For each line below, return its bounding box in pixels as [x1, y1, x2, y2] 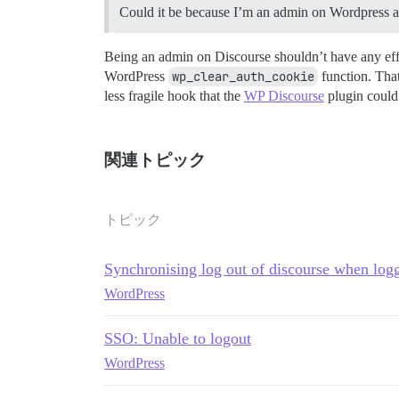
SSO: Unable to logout [104, 329, 251, 347]
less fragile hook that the [104, 87, 244, 103]
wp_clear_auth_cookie [172, 68, 314, 85]
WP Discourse [244, 87, 324, 103]
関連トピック [104, 150, 206, 169]
